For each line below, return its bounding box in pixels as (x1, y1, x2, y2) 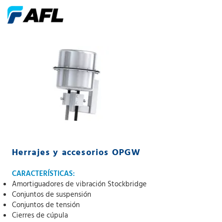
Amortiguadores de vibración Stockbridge (11, 178, 147, 191)
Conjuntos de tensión (11, 199, 80, 212)
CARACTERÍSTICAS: (11, 168, 75, 180)
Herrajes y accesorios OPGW (11, 146, 141, 161)
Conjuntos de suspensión (11, 189, 91, 201)
